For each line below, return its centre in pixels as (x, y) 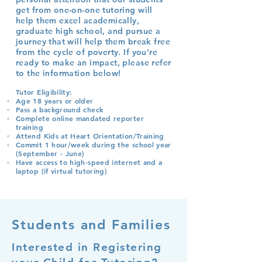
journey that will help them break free (93, 42)
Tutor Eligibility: (44, 92)
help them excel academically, (78, 20)
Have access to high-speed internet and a (89, 162)
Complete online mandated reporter (80, 118)
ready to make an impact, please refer (94, 63)
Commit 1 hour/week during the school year (94, 144)
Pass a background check (60, 109)
